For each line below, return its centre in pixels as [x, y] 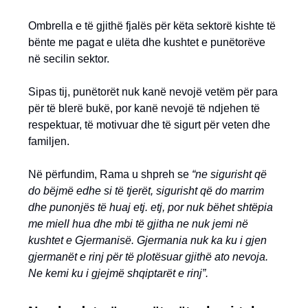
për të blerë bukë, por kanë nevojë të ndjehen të [144, 108]
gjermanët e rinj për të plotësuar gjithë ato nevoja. [148, 257]
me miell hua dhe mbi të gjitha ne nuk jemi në [138, 224]
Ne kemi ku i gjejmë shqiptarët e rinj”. [118, 273]
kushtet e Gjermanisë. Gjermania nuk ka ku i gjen [147, 240]
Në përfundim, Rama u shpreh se [110, 174]
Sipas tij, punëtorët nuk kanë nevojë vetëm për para [153, 92]
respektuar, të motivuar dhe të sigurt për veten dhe [149, 125]
